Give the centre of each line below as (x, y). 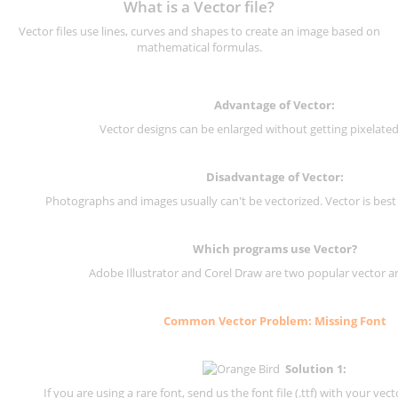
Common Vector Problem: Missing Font (275, 321)
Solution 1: (316, 369)
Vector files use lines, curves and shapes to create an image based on (199, 32)
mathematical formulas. (199, 48)
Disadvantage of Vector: (275, 177)
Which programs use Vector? (275, 249)
